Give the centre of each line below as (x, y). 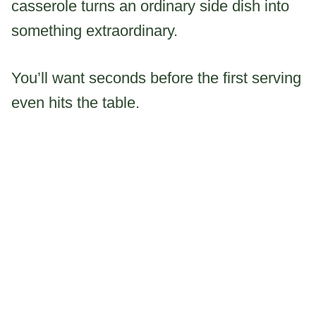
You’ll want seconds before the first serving (156, 78)
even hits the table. (75, 102)
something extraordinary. (95, 30)
